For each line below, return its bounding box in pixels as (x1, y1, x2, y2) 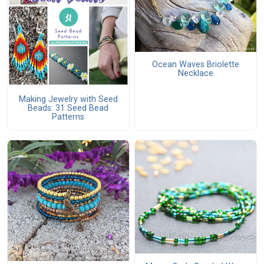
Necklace (177, 68, 213, 79)
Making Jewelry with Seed (18, 94, 118, 104)
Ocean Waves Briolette (151, 60, 239, 70)
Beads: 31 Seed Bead (28, 103, 109, 113)
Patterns (52, 111, 85, 122)
